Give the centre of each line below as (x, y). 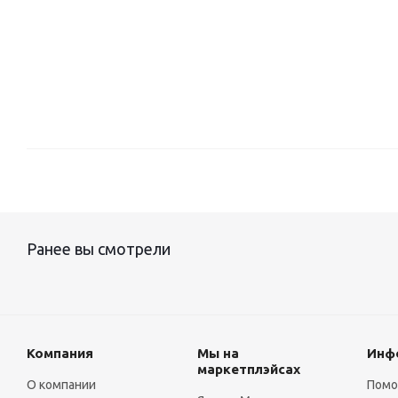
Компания (60, 353)
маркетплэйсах (248, 369)
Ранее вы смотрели (99, 249)
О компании (61, 385)
